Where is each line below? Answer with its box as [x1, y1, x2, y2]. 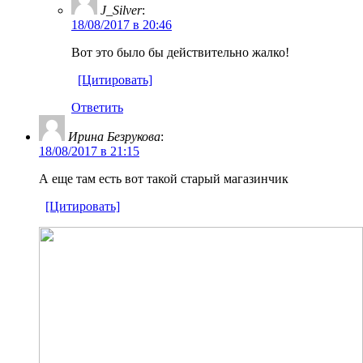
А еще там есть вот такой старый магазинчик [39, 171, 288, 186]
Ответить [71, 100, 123, 114]
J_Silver [100, 2, 142, 17]
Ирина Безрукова [68, 129, 160, 143]
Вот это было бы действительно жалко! [71, 45, 289, 59]
